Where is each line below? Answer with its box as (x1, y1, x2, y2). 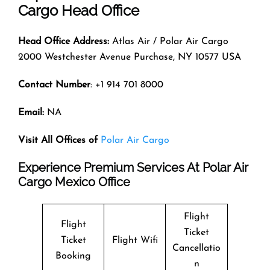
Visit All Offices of (18, 135, 98, 145)
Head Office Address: (18, 36, 109, 46)
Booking (55, 251, 91, 261)
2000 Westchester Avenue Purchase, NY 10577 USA (18, 52, 241, 62)
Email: (18, 107, 44, 118)
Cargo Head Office (18, 1, 139, 19)
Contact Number (18, 80, 90, 90)
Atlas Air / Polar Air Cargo (109, 36, 228, 46)
